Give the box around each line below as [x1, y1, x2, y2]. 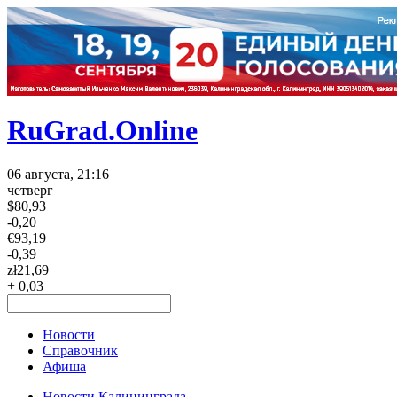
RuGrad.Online [7, 114, 198, 147]
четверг [7, 182, 53, 198]
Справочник [43, 342, 118, 358]
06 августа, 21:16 [7, 166, 109, 182]
